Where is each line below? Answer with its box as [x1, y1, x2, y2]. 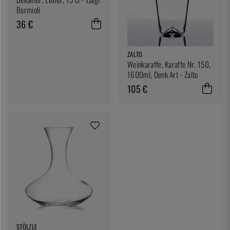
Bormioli [16, 4, 41, 16]
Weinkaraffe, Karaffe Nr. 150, [127, 59, 211, 70]
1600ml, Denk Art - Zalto [127, 69, 198, 81]
